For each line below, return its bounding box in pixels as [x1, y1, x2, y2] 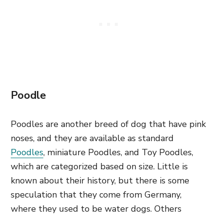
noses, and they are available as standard [11, 132, 174, 144]
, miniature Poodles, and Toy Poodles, [43, 146, 193, 158]
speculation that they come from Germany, [11, 189, 182, 200]
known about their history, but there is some [11, 175, 189, 186]
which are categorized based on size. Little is [11, 161, 188, 172]
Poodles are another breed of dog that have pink [11, 118, 206, 130]
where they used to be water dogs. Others [11, 203, 182, 215]
